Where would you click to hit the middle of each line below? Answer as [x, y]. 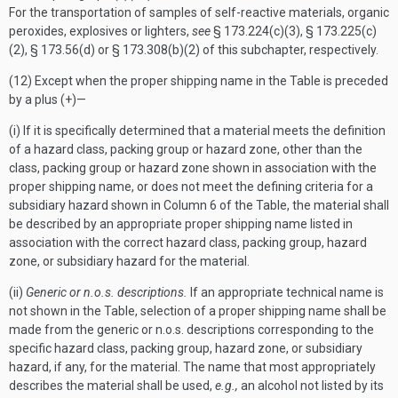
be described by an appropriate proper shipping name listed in [181, 224]
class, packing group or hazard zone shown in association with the [193, 168]
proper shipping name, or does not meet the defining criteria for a [191, 187]
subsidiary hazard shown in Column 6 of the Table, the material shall [199, 205]
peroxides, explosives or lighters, [100, 31]
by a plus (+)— [48, 99]
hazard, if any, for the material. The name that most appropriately [192, 367]
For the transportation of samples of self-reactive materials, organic [199, 12]
